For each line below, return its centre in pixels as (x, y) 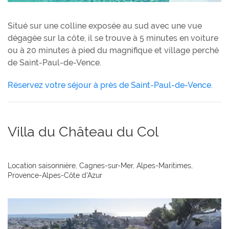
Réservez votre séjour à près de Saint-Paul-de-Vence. (110, 85)
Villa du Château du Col (83, 132)
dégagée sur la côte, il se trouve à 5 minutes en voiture (113, 38)
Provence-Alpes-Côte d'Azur (55, 176)
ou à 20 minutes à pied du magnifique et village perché (113, 51)
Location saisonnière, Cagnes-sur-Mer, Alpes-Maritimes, (100, 166)
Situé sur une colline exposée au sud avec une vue (105, 26)
